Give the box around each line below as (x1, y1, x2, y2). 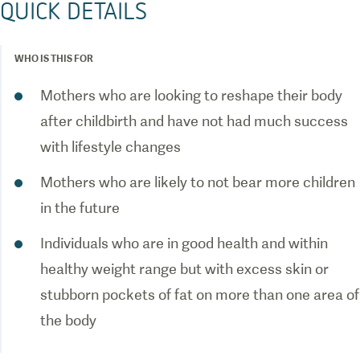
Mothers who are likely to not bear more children (40, 174, 355, 190)
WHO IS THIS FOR (14, 52, 93, 64)
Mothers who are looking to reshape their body (40, 87, 342, 104)
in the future (40, 199, 120, 216)
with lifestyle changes (40, 138, 181, 155)
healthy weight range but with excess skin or (40, 260, 329, 277)
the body (40, 312, 96, 329)
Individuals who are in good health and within (40, 235, 328, 252)
